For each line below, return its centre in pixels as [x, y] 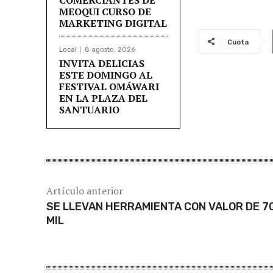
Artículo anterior [85, 190]
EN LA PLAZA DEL [103, 98]
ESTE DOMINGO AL [106, 75]
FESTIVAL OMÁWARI [109, 86]
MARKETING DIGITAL [113, 23]
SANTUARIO [89, 109]
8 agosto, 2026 [110, 49]
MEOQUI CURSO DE [105, 11]
